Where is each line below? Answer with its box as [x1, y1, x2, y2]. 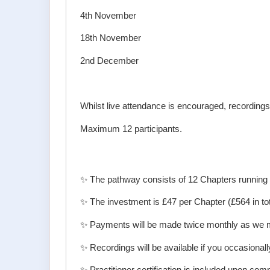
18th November [80, 33, 142, 43]
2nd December [80, 56, 139, 66]
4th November [80, 10, 137, 20]
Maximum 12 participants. [80, 124, 183, 134]
